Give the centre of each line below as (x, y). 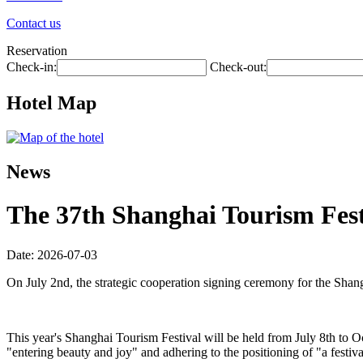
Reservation (37, 51)
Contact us (34, 23)
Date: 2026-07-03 (52, 254)
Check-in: (32, 67)
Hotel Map (51, 102)
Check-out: (238, 67)
